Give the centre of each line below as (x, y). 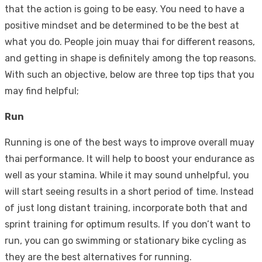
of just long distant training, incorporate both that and (126, 208)
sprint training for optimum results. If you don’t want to (127, 224)
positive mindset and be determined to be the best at (122, 25)
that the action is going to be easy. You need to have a (125, 9)
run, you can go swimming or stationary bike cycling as (125, 240)
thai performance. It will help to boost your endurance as (130, 158)
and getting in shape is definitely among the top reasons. (130, 58)
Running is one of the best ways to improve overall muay (130, 142)
